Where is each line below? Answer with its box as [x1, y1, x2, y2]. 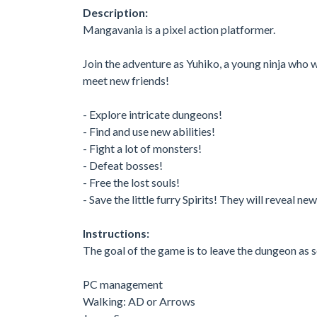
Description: [83, 5, 148, 19]
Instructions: [83, 226, 149, 240]
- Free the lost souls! [83, 175, 180, 189]
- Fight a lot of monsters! [83, 141, 202, 155]
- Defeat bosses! [83, 158, 163, 172]
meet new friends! [83, 73, 169, 87]
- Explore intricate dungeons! [83, 107, 222, 121]
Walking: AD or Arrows [83, 294, 195, 308]
